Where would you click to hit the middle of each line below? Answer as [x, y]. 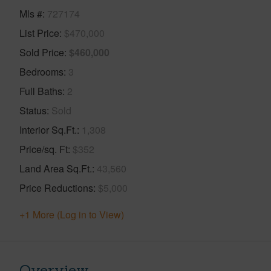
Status [33, 110]
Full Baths [41, 91]
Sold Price [42, 52]
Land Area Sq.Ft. [56, 168]
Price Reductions [56, 188]
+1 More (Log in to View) [72, 214]
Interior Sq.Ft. [48, 129]
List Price [39, 33]
